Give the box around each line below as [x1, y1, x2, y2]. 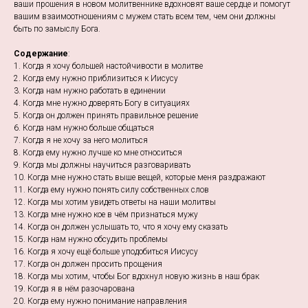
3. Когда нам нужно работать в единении [14, 86, 166, 96]
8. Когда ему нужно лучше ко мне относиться [14, 148, 182, 158]
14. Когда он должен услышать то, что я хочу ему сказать [14, 222, 228, 232]
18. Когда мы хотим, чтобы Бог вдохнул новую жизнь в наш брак [14, 272, 259, 282]
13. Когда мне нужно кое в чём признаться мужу [14, 210, 198, 220]
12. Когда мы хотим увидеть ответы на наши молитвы [14, 197, 216, 208]
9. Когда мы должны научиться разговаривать [14, 160, 190, 170]
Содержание [14, 49, 68, 59]
